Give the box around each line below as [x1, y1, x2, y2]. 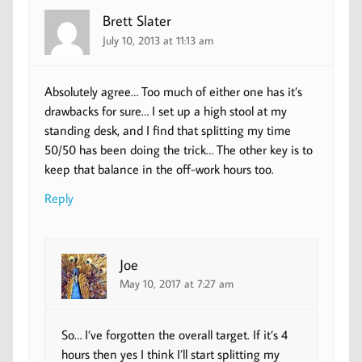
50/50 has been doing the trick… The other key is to [44, 141, 314, 158]
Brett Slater [103, 11, 172, 30]
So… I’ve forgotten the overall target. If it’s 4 [61, 326, 288, 343]
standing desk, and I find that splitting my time [44, 121, 292, 138]
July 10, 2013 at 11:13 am [103, 32, 214, 48]
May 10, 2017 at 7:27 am [119, 276, 234, 292]
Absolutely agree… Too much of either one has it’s [44, 82, 303, 99]
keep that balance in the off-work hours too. [44, 160, 275, 177]
